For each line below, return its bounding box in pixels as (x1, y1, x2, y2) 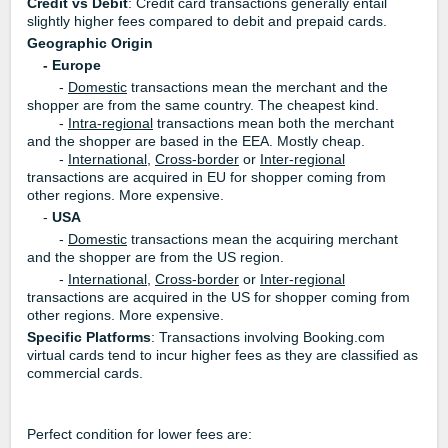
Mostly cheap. (277, 132, 365, 149)
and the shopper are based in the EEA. (27, 132, 277, 149)
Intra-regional (68, 114, 153, 131)
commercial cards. (27, 364, 143, 381)
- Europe (27, 56, 101, 73)
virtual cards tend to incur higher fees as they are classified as (27, 346, 418, 363)
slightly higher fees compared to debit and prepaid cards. (27, 12, 387, 29)
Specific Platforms (27, 328, 151, 345)
